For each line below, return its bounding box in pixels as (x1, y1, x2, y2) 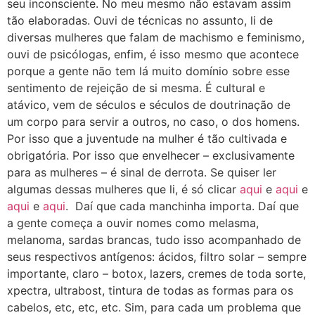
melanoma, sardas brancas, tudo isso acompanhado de (7, 232, 301, 247)
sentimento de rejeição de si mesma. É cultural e (7, 80, 265, 95)
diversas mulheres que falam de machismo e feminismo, (7, 30, 304, 44)
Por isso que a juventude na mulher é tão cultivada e (7, 131, 287, 146)
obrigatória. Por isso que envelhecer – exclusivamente (7, 148, 295, 162)
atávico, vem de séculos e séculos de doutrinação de (7, 97, 290, 112)
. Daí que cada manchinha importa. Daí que (65, 198, 299, 213)
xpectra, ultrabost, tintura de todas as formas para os (7, 283, 293, 297)
